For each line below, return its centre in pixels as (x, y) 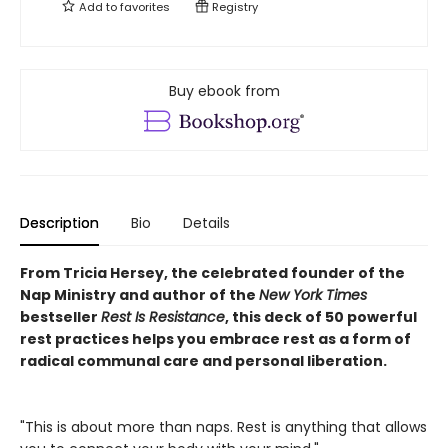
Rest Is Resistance (163, 317)
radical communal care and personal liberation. (203, 361)
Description (59, 223)
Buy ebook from (224, 91)
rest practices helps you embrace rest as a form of (215, 339)
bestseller (60, 317)
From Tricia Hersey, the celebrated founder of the (212, 273)
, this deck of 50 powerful (321, 317)
